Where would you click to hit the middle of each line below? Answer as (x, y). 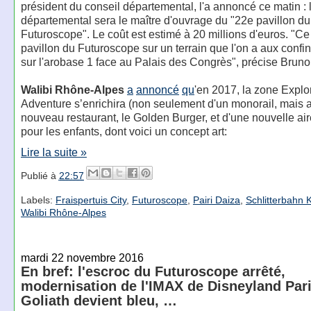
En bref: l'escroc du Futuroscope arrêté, (153, 272)
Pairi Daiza (216, 200)
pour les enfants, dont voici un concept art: (124, 132)
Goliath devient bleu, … (99, 301)
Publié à (40, 176)
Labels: (38, 200)
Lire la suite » (53, 152)
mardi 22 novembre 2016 (82, 258)
